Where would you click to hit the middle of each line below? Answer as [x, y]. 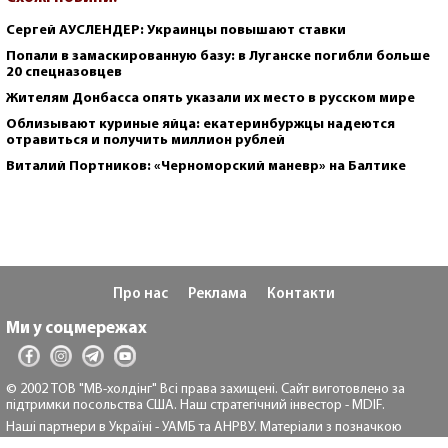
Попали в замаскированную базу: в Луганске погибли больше [218, 56]
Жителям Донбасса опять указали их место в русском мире [210, 98]
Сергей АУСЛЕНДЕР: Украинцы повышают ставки [176, 30]
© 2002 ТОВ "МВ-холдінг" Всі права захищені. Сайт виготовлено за [205, 389]
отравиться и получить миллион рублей [145, 140]
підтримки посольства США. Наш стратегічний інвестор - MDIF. [195, 405]
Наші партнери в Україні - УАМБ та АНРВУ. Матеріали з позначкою [204, 427]
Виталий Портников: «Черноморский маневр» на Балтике [206, 166]
